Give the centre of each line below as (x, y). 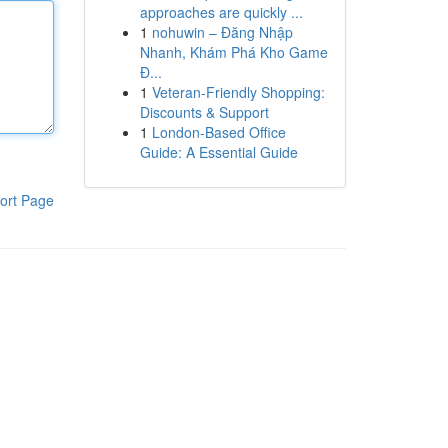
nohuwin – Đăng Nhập (222, 32)
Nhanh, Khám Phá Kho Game (233, 52)
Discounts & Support (204, 112)
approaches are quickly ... (221, 12)
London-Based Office (218, 132)
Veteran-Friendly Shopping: (238, 92)
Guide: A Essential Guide (218, 152)
